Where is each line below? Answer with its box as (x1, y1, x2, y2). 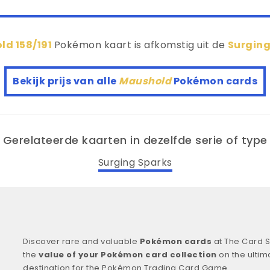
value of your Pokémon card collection (39, 248, 217, 260)
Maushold (119, 74, 174, 89)
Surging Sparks (98, 155, 172, 169)
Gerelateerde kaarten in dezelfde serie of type (2, 133, 268, 148)
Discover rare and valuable (23, 235, 140, 247)
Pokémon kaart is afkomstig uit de (54, 38, 228, 52)
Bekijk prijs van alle (13, 74, 119, 89)
